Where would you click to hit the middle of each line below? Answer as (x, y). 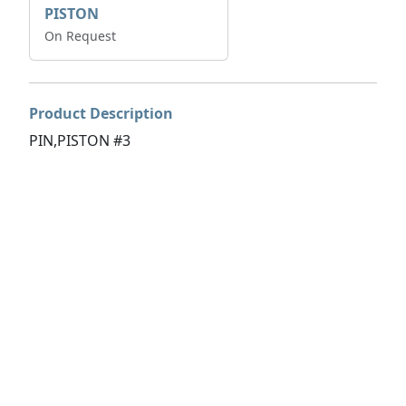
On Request (80, 36)
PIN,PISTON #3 (80, 140)
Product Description (101, 113)
